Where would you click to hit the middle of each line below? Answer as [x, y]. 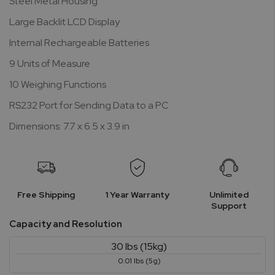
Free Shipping [46, 195]
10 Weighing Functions [58, 84]
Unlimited [229, 195]
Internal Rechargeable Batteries [79, 43]
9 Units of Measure [50, 64]
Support [229, 206]
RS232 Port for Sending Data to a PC [89, 105]
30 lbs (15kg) [139, 247]
